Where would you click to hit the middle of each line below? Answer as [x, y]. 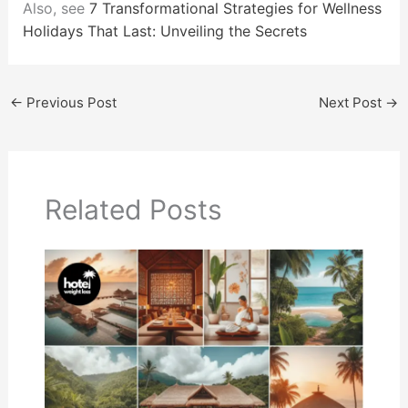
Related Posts [133, 210]
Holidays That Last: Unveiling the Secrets [164, 31]
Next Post [352, 103]
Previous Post [69, 103]
